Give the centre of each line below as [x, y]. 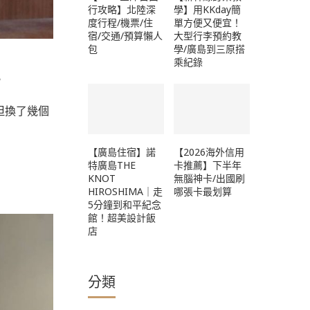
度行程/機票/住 [120, 22]
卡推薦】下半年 [208, 165]
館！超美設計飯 [122, 218]
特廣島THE [112, 165]
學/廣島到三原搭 [209, 48]
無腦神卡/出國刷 [209, 178]
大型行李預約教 [208, 35]
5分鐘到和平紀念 [125, 204]
